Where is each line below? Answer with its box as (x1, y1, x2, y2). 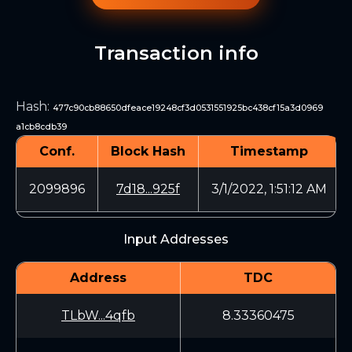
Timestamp (230, 144, 308, 159)
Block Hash (111, 144, 185, 159)
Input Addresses (123, 232, 229, 247)
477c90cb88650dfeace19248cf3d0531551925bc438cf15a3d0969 (53, 103, 323, 113)
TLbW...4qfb (61, 308, 135, 323)
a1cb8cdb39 (16, 122, 67, 132)
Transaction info (93, 42, 258, 64)
